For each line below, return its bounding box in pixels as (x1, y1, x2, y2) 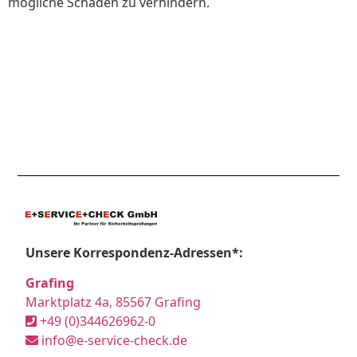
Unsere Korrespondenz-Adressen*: (25, 243, 244, 261)
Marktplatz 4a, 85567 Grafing (25, 293, 202, 312)
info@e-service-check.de (38, 331, 188, 350)
